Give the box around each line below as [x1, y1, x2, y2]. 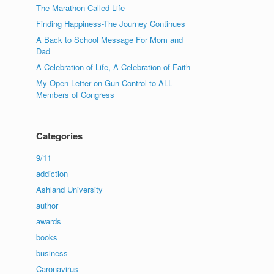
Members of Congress [36, 89, 115, 100]
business [36, 247, 68, 259]
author [36, 199, 59, 211]
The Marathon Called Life [36, 2, 125, 13]
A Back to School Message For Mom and [36, 34, 183, 45]
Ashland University [36, 183, 103, 195]
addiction [36, 168, 68, 179]
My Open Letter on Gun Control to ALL [36, 77, 173, 89]
